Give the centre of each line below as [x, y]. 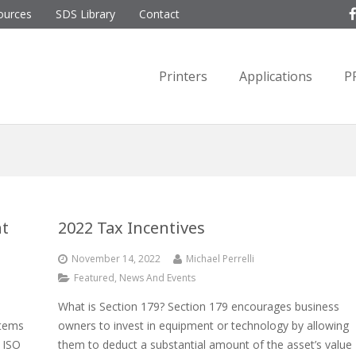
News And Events [157, 278]
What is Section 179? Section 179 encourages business [199, 306]
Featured [94, 278]
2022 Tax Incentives [132, 228]
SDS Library [85, 14]
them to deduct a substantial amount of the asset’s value [205, 344]
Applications [276, 76]
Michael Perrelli [220, 259]
